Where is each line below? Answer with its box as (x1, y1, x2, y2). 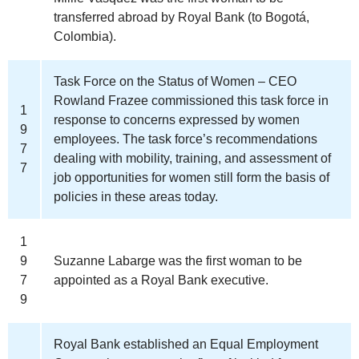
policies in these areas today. (54, 189, 218, 204)
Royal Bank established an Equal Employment (54, 337, 318, 351)
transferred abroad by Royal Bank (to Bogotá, (54, 10, 309, 24)
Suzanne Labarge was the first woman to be (54, 253, 302, 268)
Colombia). (54, 29, 116, 43)
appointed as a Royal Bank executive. (54, 272, 268, 287)
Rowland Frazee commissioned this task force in (54, 93, 329, 107)
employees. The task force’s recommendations (54, 131, 317, 146)
